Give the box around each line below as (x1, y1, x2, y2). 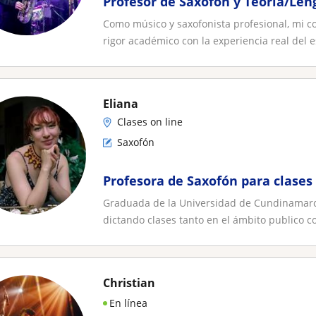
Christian (103, 275, 155, 291)
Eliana (103, 96, 138, 111)
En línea (109, 296, 147, 310)
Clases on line (117, 115, 183, 128)
